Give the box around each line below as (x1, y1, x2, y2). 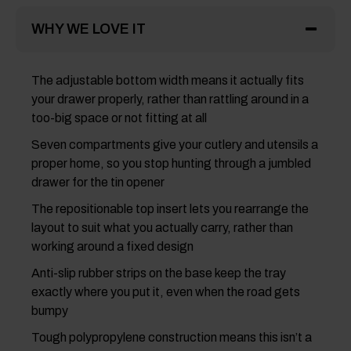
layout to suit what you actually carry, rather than (31, 221, 293, 235)
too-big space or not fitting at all (31, 111, 207, 125)
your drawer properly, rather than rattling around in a (31, 92, 309, 107)
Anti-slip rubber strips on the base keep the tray (31, 266, 286, 280)
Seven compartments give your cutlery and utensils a (31, 138, 318, 152)
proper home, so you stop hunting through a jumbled (31, 157, 311, 171)
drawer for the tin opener (31, 175, 165, 190)
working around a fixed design (31, 240, 194, 254)
